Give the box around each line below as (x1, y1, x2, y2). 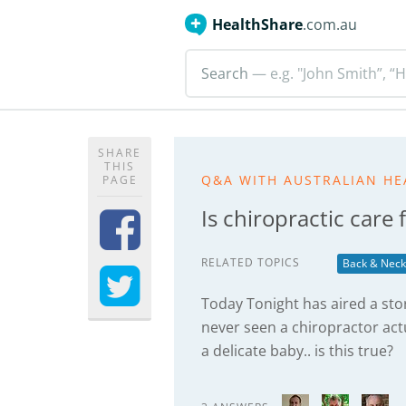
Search (201, 63, 248, 83)
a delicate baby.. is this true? (201, 341, 393, 361)
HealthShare (212, 14, 303, 34)
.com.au (303, 14, 357, 34)
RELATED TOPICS (201, 255, 300, 270)
